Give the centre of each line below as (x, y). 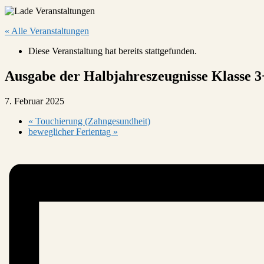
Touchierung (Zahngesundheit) (92, 121)
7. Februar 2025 (34, 101)
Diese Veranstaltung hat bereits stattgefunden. (113, 51)
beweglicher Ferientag (71, 131)
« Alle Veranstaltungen (47, 31)
